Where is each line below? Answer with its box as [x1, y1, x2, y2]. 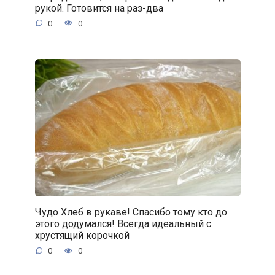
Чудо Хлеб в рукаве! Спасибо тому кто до [34, 206, 227, 218]
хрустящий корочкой [34, 229, 130, 241]
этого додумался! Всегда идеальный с [34, 217, 211, 230]
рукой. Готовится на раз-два [34, 2, 163, 14]
